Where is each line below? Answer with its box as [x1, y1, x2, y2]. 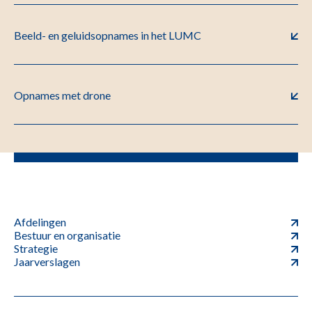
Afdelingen [14, 215, 66, 228]
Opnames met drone [14, 88, 111, 102]
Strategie [14, 242, 58, 255]
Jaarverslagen [14, 255, 80, 268]
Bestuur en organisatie [14, 228, 120, 242]
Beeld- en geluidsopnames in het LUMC [14, 29, 201, 42]
